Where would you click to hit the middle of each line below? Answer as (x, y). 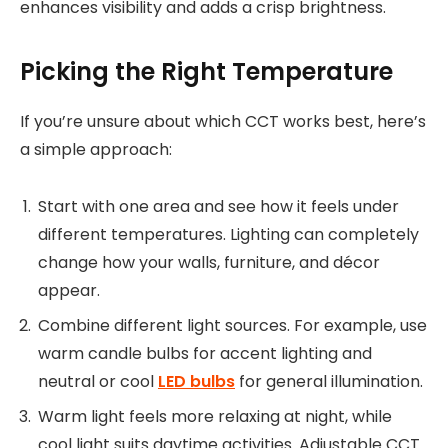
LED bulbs (196, 381)
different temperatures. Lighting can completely (228, 234)
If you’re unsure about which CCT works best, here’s (223, 122)
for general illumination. (329, 381)
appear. (69, 290)
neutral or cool (98, 381)
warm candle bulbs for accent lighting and (205, 353)
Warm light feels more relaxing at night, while (215, 416)
